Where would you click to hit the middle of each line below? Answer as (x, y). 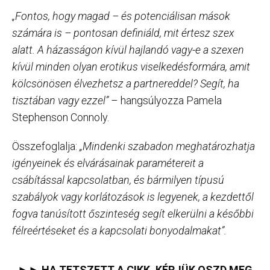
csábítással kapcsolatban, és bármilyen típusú (118, 180)
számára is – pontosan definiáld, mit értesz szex (123, 33)
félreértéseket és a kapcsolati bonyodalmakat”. (119, 230)
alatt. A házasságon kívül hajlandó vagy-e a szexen (128, 49)
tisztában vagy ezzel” (60, 100)
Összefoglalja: (46, 146)
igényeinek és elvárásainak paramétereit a (108, 163)
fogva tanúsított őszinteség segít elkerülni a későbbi (133, 213)
